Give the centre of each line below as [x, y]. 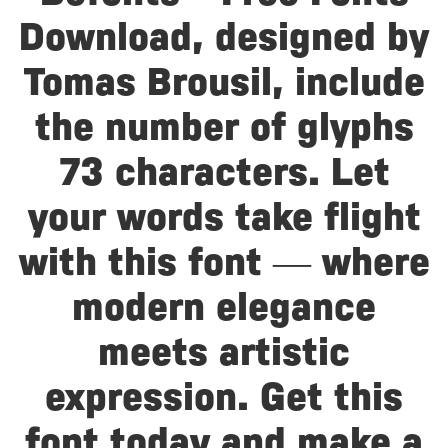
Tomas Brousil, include [224, 85]
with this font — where [224, 265]
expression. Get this [224, 400]
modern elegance [224, 310]
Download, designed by [224, 40]
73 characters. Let [224, 175]
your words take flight [224, 220]
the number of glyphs [224, 130]
